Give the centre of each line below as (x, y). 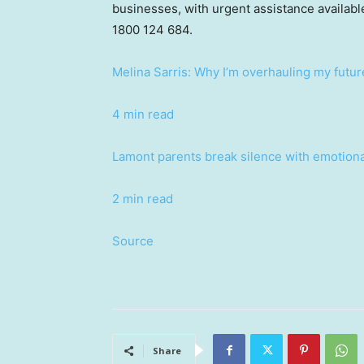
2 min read (143, 198)
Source (133, 240)
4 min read (143, 114)
